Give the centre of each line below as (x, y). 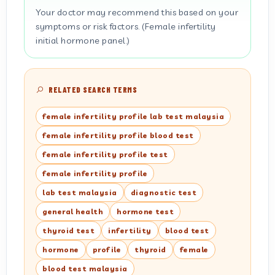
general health (73, 211)
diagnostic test (163, 192)
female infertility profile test (105, 154)
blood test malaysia (85, 269)
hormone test (145, 211)
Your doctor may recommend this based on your (137, 12)
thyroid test (68, 230)
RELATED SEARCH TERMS (91, 90)
